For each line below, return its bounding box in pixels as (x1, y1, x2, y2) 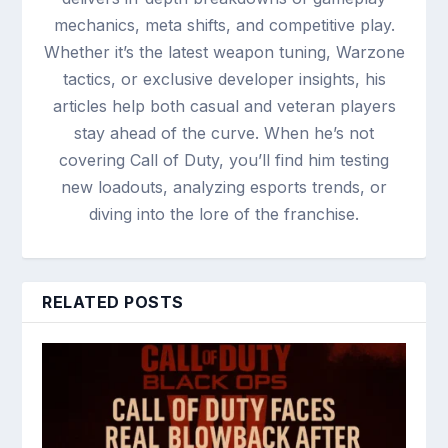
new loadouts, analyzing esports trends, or (61, 176, 387, 197)
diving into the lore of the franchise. (89, 203, 359, 224)
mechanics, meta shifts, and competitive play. (53, 14, 395, 35)
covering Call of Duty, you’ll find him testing (59, 149, 389, 170)
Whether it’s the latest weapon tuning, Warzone (43, 41, 405, 62)
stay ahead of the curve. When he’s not (74, 122, 374, 143)
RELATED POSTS (42, 291, 184, 312)
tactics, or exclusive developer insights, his (62, 68, 386, 89)
